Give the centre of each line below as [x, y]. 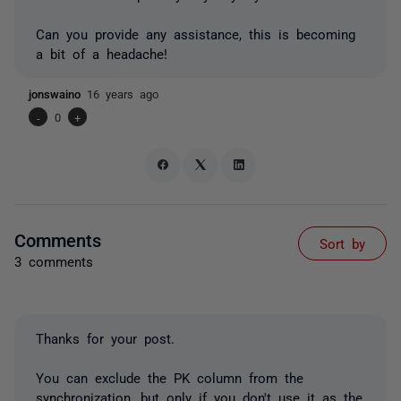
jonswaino [58, 94]
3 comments [54, 260]
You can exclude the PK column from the [170, 377]
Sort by [342, 243]
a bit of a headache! [102, 53]
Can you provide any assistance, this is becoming [196, 34]
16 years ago [123, 94]
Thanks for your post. [105, 337]
